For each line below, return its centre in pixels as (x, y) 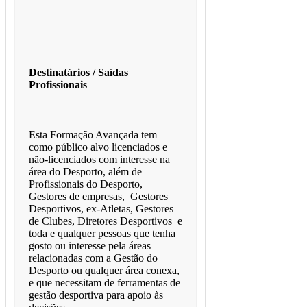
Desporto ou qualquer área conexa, (104, 271)
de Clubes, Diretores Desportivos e (105, 221)
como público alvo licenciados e (98, 147)
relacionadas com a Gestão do (93, 258)
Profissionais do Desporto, (85, 184)
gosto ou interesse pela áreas (89, 246)
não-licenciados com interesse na (99, 160)
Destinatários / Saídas (78, 72)
